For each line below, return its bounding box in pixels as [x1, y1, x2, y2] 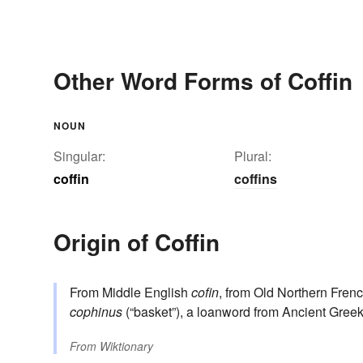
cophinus [70, 302, 122, 322]
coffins [234, 169, 277, 189]
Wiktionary [100, 338, 153, 355]
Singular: [53, 147, 105, 166]
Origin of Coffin [53, 225, 220, 259]
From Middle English [70, 283, 191, 302]
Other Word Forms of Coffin [53, 64, 352, 98]
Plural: [234, 147, 271, 166]
